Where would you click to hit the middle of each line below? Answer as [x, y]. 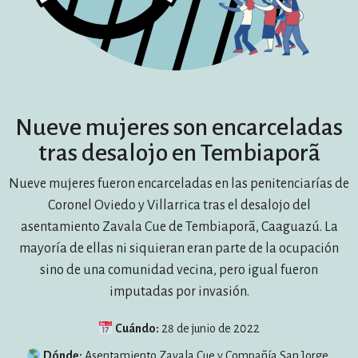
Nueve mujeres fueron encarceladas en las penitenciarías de [179, 184]
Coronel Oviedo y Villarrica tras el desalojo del [179, 205]
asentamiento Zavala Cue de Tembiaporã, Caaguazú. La [179, 227]
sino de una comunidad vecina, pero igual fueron [179, 270]
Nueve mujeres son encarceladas [179, 127]
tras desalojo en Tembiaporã [179, 153]
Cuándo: [137, 328]
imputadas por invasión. [179, 292]
